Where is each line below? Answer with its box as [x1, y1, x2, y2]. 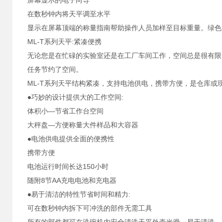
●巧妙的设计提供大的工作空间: [27, 93, 123, 101]
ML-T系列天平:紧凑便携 [27, 38, 102, 46]
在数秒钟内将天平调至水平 [27, 10, 111, 18]
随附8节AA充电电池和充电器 [27, 176, 116, 184]
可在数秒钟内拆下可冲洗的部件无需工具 [27, 204, 152, 212]
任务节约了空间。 [27, 65, 83, 73]
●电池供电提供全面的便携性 [27, 135, 114, 143]
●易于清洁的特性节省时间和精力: [27, 190, 130, 198]
